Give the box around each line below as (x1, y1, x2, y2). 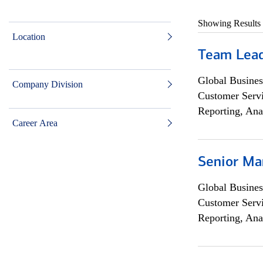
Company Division (12, 79, 83, 89)
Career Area (12, 118, 58, 128)
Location (12, 32, 45, 42)
